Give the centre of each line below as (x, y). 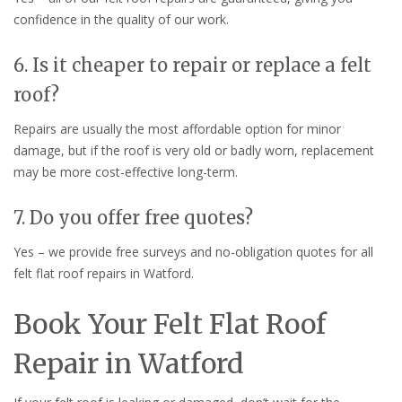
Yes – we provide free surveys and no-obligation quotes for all (193, 251)
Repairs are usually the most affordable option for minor (177, 128)
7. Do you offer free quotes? (133, 217)
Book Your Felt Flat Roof (170, 323)
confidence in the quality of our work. (121, 19)
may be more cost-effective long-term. (126, 171)
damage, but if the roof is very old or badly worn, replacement (194, 150)
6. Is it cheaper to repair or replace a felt (192, 65)
